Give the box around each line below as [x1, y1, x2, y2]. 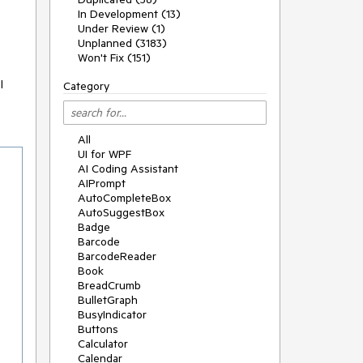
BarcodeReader [78, 249, 156, 263]
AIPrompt [78, 176, 126, 190]
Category [63, 79, 109, 93]
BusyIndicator [78, 307, 147, 322]
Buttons [78, 322, 118, 336]
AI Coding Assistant [78, 161, 178, 176]
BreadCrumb [78, 278, 141, 293]
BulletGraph [78, 293, 138, 307]
